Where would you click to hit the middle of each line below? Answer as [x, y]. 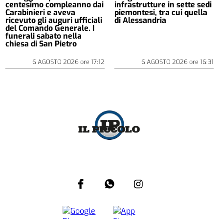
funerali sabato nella [44, 36]
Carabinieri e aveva [41, 13]
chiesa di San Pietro [41, 44]
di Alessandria [140, 21]
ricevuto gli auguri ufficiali [54, 21]
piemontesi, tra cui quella [161, 13]
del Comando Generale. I [50, 28]
